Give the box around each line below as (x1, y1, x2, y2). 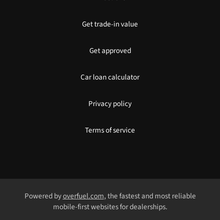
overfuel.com (62, 191, 104, 202)
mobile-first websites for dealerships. (53, 201, 167, 213)
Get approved (89, 45, 131, 56)
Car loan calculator (81, 72, 139, 83)
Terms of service (85, 125, 135, 136)
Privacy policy (88, 98, 132, 110)
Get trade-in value (82, 19, 138, 30)
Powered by (24, 191, 63, 202)
